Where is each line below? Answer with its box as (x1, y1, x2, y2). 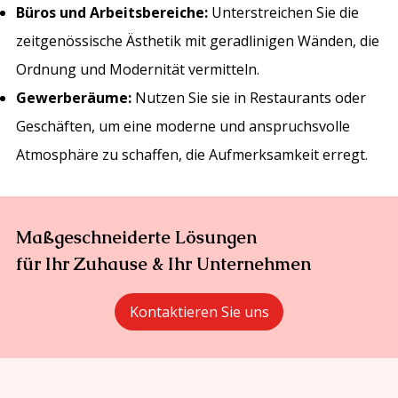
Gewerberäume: (16, 88, 132, 108)
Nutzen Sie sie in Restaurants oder (131, 88, 367, 108)
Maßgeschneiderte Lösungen (16, 225, 258, 249)
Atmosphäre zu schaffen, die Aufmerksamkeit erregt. (16, 145, 369, 165)
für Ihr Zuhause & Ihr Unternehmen (16, 251, 312, 275)
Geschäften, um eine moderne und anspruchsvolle (16, 116, 351, 137)
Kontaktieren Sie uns (129, 302, 269, 322)
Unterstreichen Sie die (208, 3, 360, 23)
